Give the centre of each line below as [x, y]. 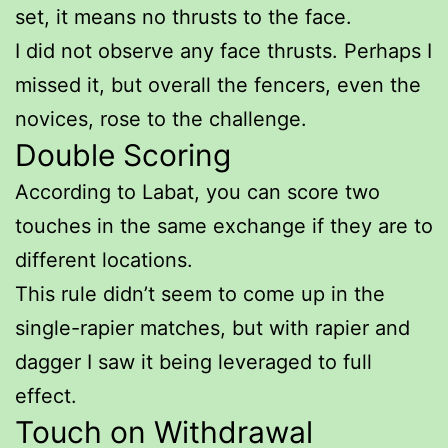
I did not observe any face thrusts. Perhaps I [223, 50]
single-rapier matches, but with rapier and [212, 327]
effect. [46, 395]
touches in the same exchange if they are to [224, 225]
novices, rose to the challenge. [161, 118]
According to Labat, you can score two [197, 191]
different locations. [104, 259]
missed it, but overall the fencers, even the [218, 84]
